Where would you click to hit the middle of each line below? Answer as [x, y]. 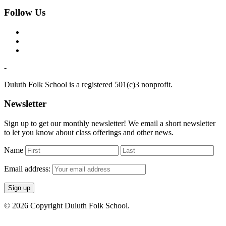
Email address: [28, 169]
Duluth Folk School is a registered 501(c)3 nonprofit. [88, 84]
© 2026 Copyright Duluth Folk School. [67, 206]
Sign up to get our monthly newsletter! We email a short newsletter [110, 124]
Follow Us [25, 13]
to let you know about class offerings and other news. [89, 133]
